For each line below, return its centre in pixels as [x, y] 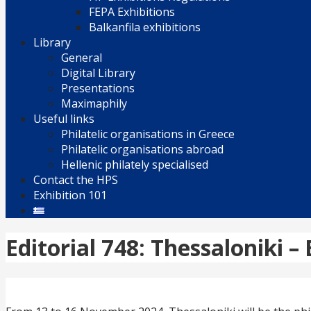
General [82, 58]
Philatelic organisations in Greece [148, 134]
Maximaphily [94, 103]
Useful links [64, 119]
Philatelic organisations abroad [142, 149]
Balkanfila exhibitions [145, 27]
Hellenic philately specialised [135, 165]
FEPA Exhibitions [132, 12]
